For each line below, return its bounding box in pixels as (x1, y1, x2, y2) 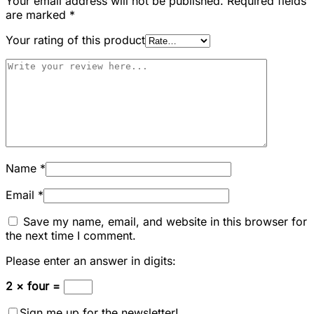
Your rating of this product (6, 32, 145, 47)
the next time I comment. (6, 228, 136, 243)
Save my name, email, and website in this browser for (23, 214, 307, 228)
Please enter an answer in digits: (6, 253, 176, 268)
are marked (6, 7, 69, 22)
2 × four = (6, 278, 64, 293)
